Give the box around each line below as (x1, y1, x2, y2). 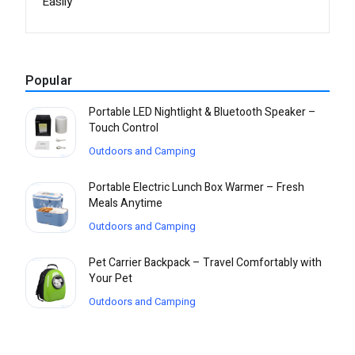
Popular (25, 71, 72, 91)
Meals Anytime (89, 195, 162, 212)
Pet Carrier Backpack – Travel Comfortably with (89, 254, 322, 272)
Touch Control (89, 120, 158, 137)
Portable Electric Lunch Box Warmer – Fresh (89, 179, 304, 197)
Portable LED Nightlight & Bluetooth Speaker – (89, 104, 316, 121)
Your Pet (89, 270, 132, 288)
